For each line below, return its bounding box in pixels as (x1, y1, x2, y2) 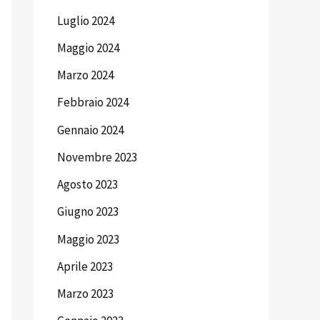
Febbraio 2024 (57, 94, 129, 111)
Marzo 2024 (57, 67, 114, 84)
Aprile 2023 (57, 258, 113, 274)
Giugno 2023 (57, 204, 119, 220)
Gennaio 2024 (57, 121, 124, 138)
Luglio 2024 (57, 12, 114, 29)
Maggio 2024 (57, 39, 119, 56)
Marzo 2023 (57, 286, 114, 302)
